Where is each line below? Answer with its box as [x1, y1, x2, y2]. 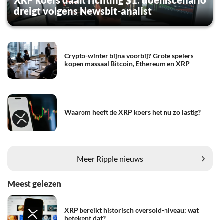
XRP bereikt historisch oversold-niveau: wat [64, 205, 199, 214]
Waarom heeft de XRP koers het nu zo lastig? [64, 108, 201, 117]
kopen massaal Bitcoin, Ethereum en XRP [64, 59, 190, 68]
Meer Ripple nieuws [77, 154, 143, 164]
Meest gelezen [7, 178, 61, 189]
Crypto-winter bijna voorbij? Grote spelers [64, 52, 193, 60]
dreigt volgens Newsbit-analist [14, 4, 152, 17]
